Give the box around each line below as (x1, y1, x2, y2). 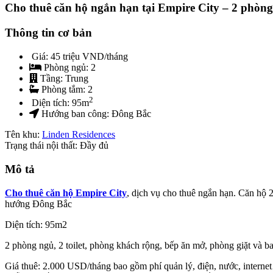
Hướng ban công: (41, 108, 112, 119)
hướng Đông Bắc (5, 198, 72, 209)
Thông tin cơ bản (5, 26, 92, 40)
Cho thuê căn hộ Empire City (5, 187, 127, 198)
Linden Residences (42, 129, 115, 140)
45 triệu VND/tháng (51, 51, 128, 62)
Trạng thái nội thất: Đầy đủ (5, 140, 108, 151)
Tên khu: (5, 129, 42, 140)
